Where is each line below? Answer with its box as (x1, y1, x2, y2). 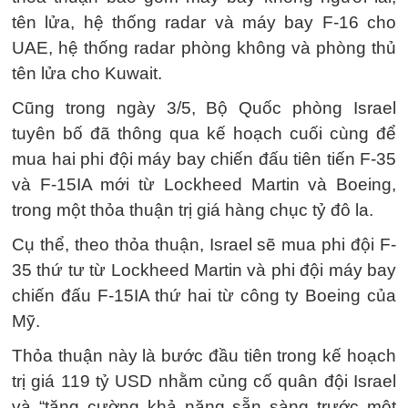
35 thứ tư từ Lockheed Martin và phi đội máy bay (12, 260, 396, 280)
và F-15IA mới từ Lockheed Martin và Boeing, (12, 175, 396, 194)
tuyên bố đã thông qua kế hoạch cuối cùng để (12, 124, 396, 143)
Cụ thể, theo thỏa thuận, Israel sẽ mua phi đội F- (12, 235, 396, 254)
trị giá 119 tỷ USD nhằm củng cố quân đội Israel (12, 372, 396, 391)
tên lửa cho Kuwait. (12, 64, 162, 83)
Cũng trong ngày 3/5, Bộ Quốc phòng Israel (12, 98, 396, 117)
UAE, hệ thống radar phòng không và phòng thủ (12, 38, 396, 57)
